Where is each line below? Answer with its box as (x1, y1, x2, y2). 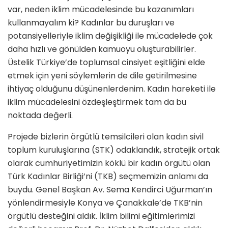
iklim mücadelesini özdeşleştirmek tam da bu (8, 96, 186, 108)
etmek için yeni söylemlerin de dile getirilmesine (8, 70, 197, 82)
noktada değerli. (8, 109, 73, 122)
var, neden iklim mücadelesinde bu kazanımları (8, 4, 194, 16)
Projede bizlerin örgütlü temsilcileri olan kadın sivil (8, 131, 204, 143)
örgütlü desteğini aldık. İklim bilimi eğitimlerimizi (8, 210, 195, 222)
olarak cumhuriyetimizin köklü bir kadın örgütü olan (8, 157, 210, 169)
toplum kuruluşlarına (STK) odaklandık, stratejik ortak (8, 144, 220, 156)
